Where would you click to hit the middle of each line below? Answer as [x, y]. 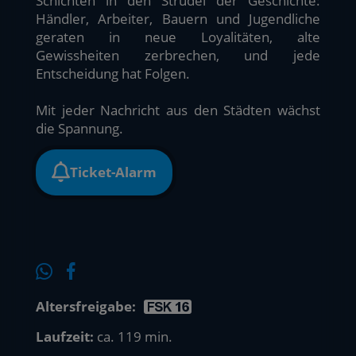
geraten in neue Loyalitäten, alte [178, 37]
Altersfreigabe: [86, 307]
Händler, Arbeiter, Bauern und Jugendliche [178, 18]
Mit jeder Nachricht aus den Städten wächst [178, 110]
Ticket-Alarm [113, 172]
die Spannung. [79, 128]
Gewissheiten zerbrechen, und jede [178, 55]
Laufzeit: [65, 337]
